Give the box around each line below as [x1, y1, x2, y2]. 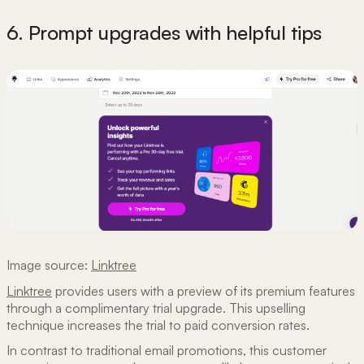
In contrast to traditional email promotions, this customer [6, 342, 327, 359]
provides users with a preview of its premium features [52, 282, 355, 299]
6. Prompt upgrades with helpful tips [6, 19, 327, 45]
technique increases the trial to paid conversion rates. [6, 316, 313, 333]
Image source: [6, 257, 91, 274]
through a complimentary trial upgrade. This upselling [6, 299, 305, 316]
